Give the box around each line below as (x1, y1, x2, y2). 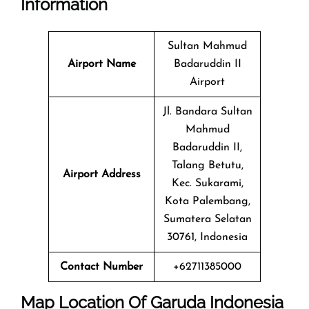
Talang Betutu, (171, 159, 243, 171)
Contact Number (60, 261, 143, 272)
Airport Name (67, 58, 136, 70)
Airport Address (62, 168, 141, 180)
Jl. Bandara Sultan (162, 106, 252, 117)
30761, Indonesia (167, 231, 248, 243)
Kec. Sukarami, (171, 177, 243, 189)
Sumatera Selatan (163, 213, 252, 225)
